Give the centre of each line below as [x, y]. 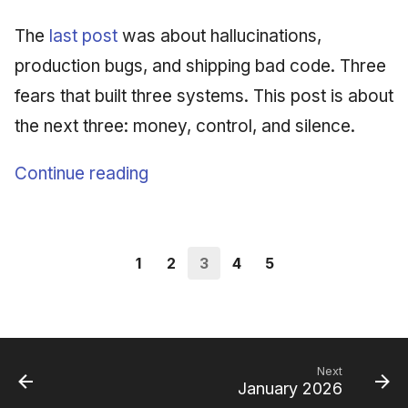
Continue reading [82, 173]
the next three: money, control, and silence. [185, 126]
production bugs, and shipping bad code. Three [200, 66]
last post [83, 36]
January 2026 [290, 388]
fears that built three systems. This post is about [204, 96]
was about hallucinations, [219, 36]
